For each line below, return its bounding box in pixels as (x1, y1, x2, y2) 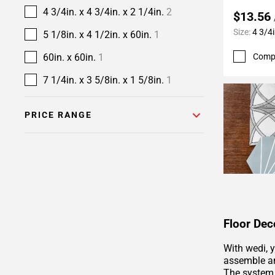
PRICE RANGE (25, 110, 92, 120)
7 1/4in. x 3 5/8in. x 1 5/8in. (43, 74, 166, 86)
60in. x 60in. (43, 52, 98, 63)
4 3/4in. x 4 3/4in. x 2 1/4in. (43, 6, 166, 18)
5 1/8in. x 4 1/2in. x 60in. (43, 29, 154, 41)
